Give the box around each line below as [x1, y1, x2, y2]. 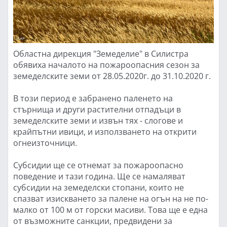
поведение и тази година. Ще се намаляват [13, 171, 185, 182]
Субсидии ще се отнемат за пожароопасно [13, 160, 183, 171]
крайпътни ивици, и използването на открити [13, 126, 197, 137]
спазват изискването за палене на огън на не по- [13, 193, 208, 204]
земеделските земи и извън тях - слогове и [13, 115, 183, 126]
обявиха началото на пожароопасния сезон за [13, 59, 200, 70]
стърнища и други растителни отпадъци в [13, 104, 181, 115]
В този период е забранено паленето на [13, 93, 173, 104]
